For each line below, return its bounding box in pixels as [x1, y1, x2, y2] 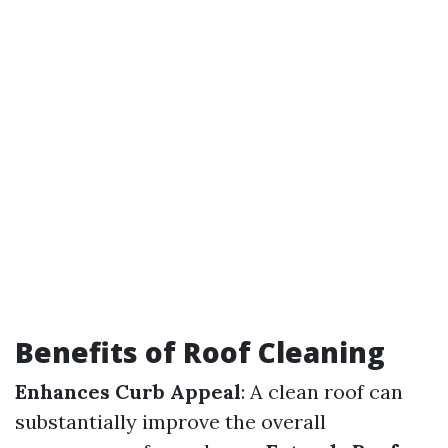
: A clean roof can [241, 379, 403, 404]
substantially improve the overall [15, 409, 326, 434]
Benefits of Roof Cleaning [15, 333, 385, 371]
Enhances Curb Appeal [15, 379, 241, 404]
